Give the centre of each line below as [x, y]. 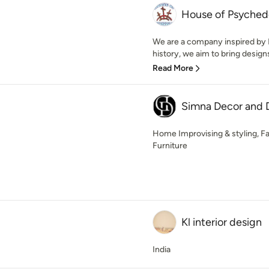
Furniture [170, 146]
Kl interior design [222, 222]
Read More [173, 68]
